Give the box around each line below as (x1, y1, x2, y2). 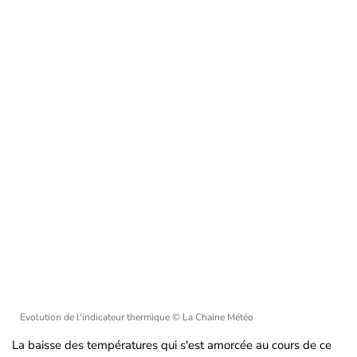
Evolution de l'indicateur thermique (20, 311, 172, 324)
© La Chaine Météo (172, 311, 253, 324)
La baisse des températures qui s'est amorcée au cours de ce (12, 337, 331, 353)
